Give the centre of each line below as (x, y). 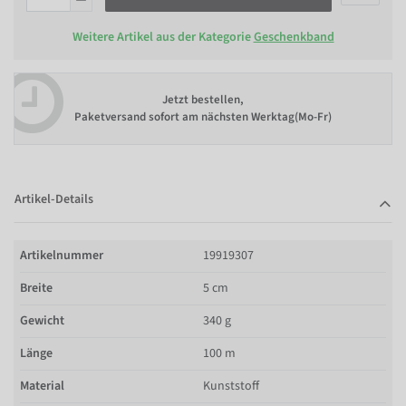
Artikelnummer (62, 255)
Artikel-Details (54, 199)
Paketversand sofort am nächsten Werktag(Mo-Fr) (203, 117)
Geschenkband (294, 37)
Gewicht (42, 320)
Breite (36, 288)
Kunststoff (231, 386)
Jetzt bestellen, (203, 100)
